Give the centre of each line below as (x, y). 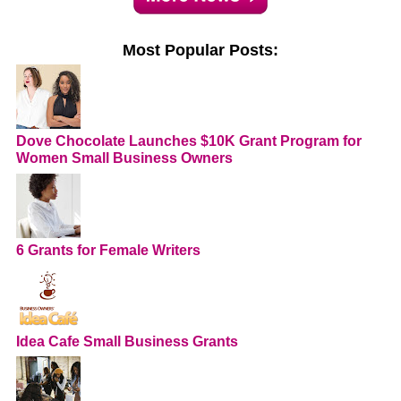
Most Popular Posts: (200, 50)
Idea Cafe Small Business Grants (127, 341)
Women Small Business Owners (124, 158)
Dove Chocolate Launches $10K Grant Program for (189, 141)
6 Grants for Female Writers (108, 250)
